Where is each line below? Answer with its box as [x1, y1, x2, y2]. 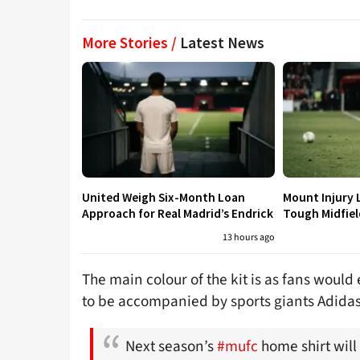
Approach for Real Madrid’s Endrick [82, 205, 273, 221]
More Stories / [82, 32, 180, 52]
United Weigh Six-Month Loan [82, 189, 245, 205]
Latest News [180, 32, 264, 52]
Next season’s [125, 334, 217, 358]
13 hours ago [223, 230, 275, 244]
